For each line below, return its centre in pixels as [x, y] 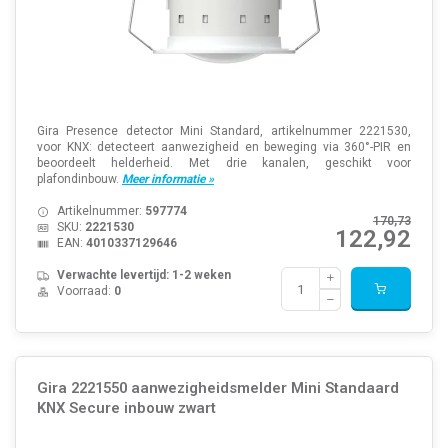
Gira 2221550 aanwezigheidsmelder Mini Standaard [217, 387]
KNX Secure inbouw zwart [126, 407]
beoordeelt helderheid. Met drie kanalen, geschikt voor [224, 163]
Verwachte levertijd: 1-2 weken [143, 275]
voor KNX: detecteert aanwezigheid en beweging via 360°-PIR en [224, 147]
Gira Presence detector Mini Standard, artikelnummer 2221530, [224, 131]
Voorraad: [85, 291]
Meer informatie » [167, 179]
